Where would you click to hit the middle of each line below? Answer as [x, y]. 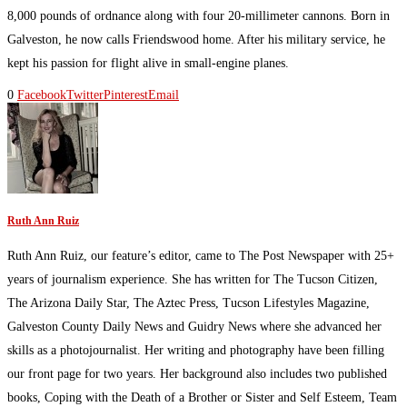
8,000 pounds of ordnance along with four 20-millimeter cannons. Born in [199, 15]
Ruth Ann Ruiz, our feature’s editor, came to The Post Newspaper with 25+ [201, 256]
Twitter [85, 94]
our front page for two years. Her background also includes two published [197, 374]
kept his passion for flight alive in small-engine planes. [148, 63]
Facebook [42, 94]
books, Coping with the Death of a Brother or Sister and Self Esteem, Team [202, 398]
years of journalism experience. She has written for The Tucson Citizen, [193, 280]
